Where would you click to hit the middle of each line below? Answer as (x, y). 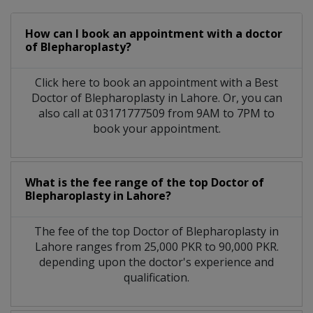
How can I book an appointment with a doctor (154, 33)
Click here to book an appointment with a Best (156, 82)
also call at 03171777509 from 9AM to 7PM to (156, 113)
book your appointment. (156, 128)
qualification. (156, 277)
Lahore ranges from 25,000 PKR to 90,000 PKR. (156, 246)
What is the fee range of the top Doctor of (145, 182)
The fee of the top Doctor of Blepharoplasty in (156, 231)
